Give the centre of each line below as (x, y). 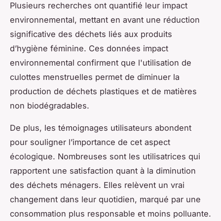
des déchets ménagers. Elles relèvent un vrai (97, 185)
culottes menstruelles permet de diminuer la (95, 77)
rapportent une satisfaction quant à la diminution (103, 170)
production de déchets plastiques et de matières (103, 91)
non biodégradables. (50, 105)
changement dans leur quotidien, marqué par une (105, 199)
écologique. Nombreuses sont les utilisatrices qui (105, 156)
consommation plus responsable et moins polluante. (110, 213)
